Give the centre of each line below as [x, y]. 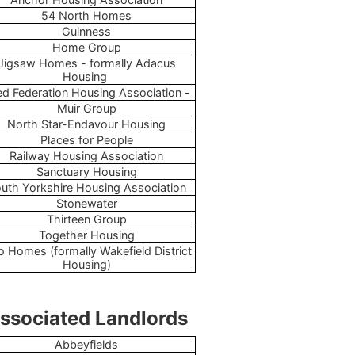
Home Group [86, 47]
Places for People [86, 139]
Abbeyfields [86, 344]
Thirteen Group [86, 219]
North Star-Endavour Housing [86, 124]
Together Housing [86, 235]
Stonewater [86, 203]
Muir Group [86, 108]
